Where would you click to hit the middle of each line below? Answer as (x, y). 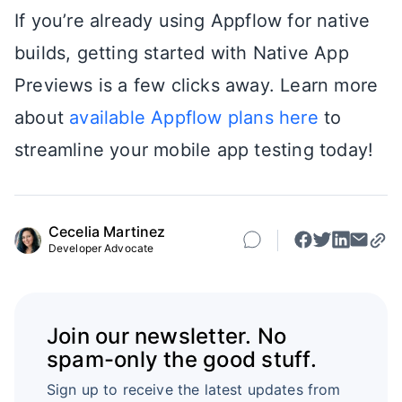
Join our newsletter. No (166, 336)
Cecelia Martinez (107, 232)
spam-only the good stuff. (181, 359)
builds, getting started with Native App (182, 53)
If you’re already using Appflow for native (192, 21)
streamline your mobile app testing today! (194, 150)
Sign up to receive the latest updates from (193, 389)
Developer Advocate (101, 249)
